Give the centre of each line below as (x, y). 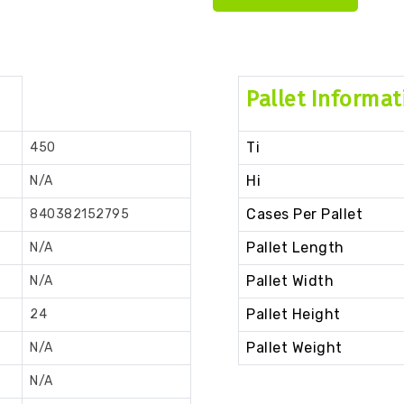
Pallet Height (294, 315)
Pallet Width (290, 281)
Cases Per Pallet (304, 215)
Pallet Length (295, 248)
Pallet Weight (294, 348)
